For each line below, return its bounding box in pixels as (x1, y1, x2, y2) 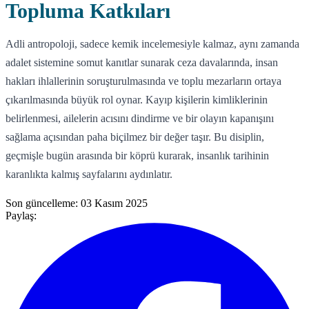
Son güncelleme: (6, 197, 81, 209)
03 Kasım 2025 (81, 197, 148, 209)
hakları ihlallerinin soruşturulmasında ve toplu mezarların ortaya (6, 74, 281, 87)
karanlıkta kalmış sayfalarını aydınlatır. (6, 168, 172, 180)
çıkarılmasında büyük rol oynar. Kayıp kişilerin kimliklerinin (6, 93, 268, 106)
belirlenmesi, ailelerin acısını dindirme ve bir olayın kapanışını (6, 112, 274, 124)
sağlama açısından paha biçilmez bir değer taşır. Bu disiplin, (6, 130, 264, 143)
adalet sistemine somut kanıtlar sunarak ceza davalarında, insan (6, 56, 278, 68)
